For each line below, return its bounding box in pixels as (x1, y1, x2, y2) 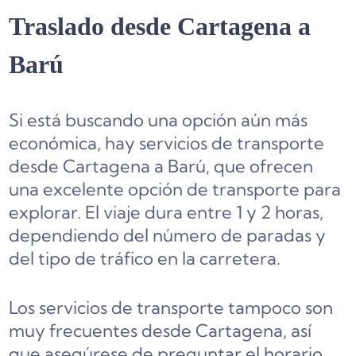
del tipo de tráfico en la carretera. (9, 247, 281, 270)
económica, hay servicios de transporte (9, 132, 325, 155)
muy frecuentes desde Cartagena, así (9, 319, 312, 342)
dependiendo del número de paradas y (9, 224, 327, 247)
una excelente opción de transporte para (9, 178, 342, 201)
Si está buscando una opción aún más (9, 109, 308, 132)
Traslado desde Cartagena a (9, 12, 311, 41)
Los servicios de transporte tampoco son (9, 296, 334, 319)
